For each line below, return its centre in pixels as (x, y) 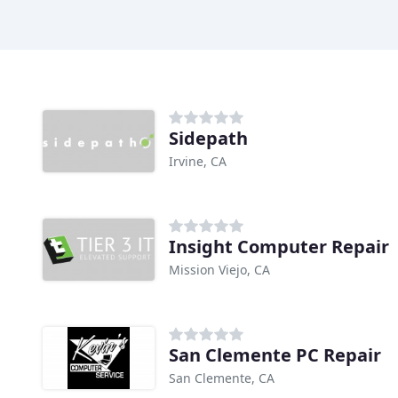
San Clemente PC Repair (275, 355)
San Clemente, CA (222, 378)
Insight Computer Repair (279, 247)
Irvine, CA (198, 162)
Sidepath (208, 139)
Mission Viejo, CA (219, 270)
